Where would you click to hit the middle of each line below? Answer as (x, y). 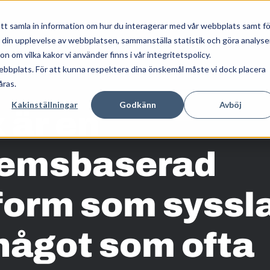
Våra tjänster (104, 24)
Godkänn (137, 104)
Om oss (232, 24)
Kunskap (174, 24)
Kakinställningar (45, 104)
